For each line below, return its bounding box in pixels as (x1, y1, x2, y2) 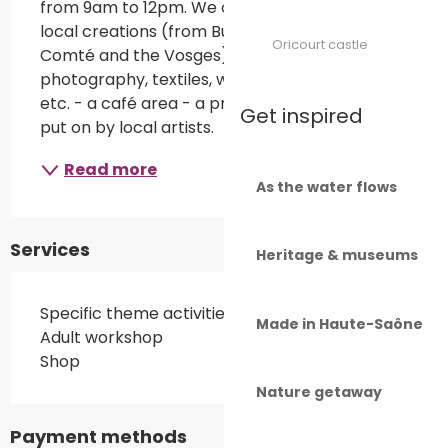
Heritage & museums (256, 245, 418, 266)
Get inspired (240, 101, 363, 130)
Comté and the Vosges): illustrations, (40, 44, 329, 68)
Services (10, 237, 90, 263)
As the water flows (256, 176, 397, 197)
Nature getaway (256, 382, 382, 403)
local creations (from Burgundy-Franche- (40, 20, 369, 44)
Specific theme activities (40, 302, 233, 326)
